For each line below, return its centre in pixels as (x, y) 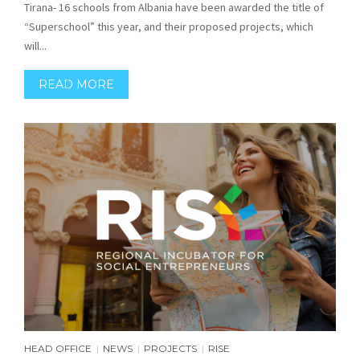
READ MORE (76, 85)
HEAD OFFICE (58, 348)
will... (35, 46)
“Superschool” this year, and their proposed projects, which (169, 27)
